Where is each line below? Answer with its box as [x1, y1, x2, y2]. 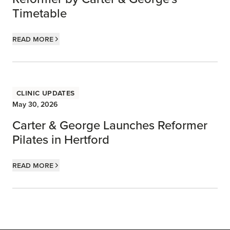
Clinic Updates [16, 86, 75, 99]
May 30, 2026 [12, 99, 57, 110]
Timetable [12, 4, 67, 23]
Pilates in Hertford [12, 130, 109, 149]
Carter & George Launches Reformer [12, 116, 207, 135]
